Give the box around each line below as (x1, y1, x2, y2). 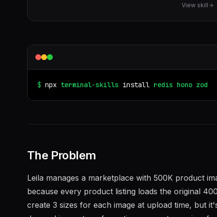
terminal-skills (61, 80, 119, 89)
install (123, 80, 150, 89)
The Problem (27, 148, 96, 162)
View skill (182, 1, 209, 9)
